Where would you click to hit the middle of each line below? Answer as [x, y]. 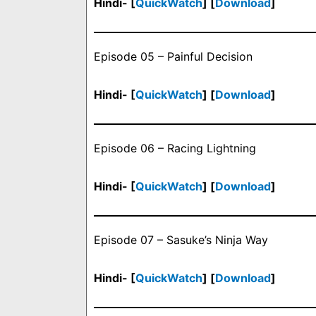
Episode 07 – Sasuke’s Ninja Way [181, 240]
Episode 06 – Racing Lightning [175, 148]
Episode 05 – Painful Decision [173, 57]
